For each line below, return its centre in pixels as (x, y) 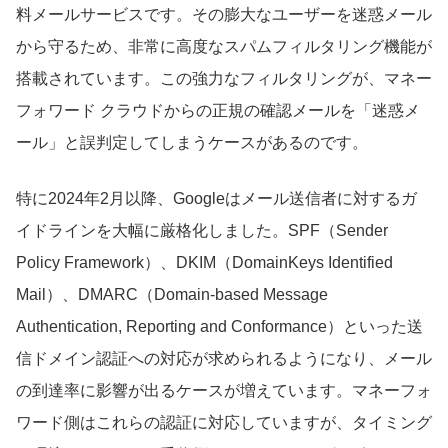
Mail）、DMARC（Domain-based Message (172, 294)
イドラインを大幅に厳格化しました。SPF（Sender (202, 230)
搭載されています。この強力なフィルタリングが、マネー (224, 78)
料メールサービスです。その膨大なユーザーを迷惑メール (224, 14)
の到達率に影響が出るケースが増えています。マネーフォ (224, 390)
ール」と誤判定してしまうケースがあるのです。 (192, 142)
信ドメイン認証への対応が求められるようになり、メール (224, 358)
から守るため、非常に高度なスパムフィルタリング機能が (224, 46)
